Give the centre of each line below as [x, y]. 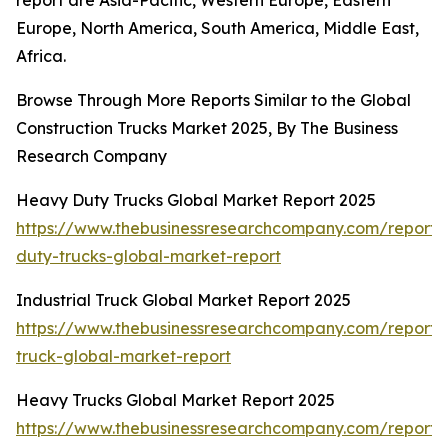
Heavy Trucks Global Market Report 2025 [175, 400]
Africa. [41, 56]
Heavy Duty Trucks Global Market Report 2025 [196, 200]
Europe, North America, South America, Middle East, [217, 28]
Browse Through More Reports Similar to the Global [213, 100]
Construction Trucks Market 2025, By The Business [207, 128]
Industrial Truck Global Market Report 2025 [183, 300]
